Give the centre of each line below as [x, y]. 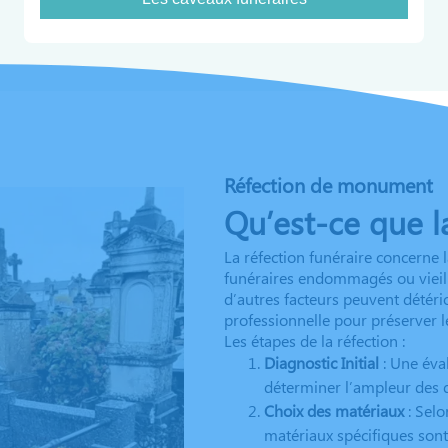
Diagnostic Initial [321, 362]
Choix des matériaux [334, 410]
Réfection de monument [328, 184]
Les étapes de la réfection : [314, 340]
